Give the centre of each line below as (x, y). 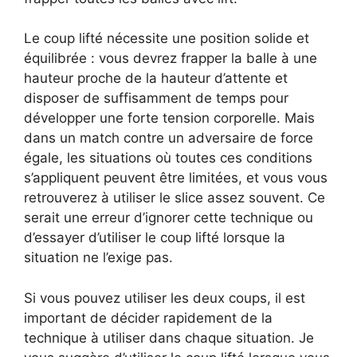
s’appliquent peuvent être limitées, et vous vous (176, 178)
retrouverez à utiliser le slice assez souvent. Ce (175, 198)
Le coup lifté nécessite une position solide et (167, 38)
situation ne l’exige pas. (98, 257)
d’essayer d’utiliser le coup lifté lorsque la (155, 237)
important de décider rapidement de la (148, 318)
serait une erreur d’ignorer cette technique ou (169, 218)
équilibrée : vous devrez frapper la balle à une (171, 58)
